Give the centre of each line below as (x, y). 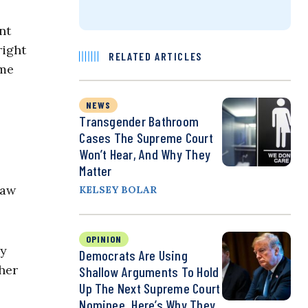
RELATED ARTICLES (155, 56)
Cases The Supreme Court (146, 138)
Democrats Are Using (133, 255)
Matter (96, 171)
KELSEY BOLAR (118, 190)
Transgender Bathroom (139, 121)
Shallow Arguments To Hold (149, 272)
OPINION (104, 239)
